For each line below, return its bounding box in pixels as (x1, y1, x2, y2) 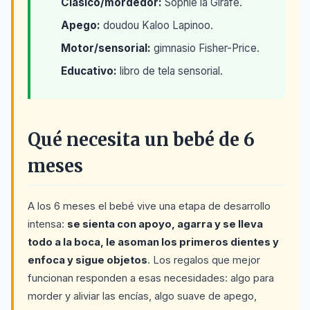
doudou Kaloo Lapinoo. (100, 19, 213, 32)
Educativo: (61, 64, 117, 77)
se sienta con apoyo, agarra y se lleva (67, 218, 263, 230)
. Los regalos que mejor (147, 254, 260, 266)
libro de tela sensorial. (117, 64, 223, 77)
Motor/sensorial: (61, 42, 151, 55)
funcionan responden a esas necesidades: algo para (28, 272, 274, 284)
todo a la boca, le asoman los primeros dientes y (28, 236, 279, 248)
